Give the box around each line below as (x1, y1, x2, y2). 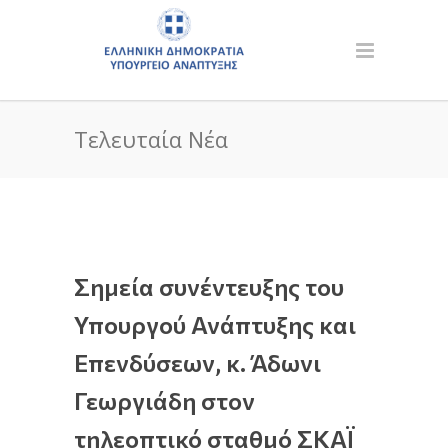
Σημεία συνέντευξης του (74, 272, 344, 301)
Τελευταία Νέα (74, 124, 228, 154)
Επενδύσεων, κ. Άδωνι (74, 348, 321, 377)
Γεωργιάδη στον (74, 386, 255, 415)
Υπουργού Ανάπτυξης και (74, 310, 356, 339)
